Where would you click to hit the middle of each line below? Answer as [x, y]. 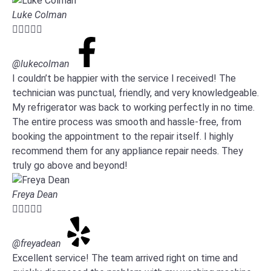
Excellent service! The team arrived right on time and [125, 258]
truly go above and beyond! [70, 165]
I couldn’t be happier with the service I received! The [124, 78]
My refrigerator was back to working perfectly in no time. [133, 107]
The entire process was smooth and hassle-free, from [127, 122]
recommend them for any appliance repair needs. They [128, 151]
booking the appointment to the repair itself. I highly [123, 136]
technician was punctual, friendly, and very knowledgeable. [135, 93]
